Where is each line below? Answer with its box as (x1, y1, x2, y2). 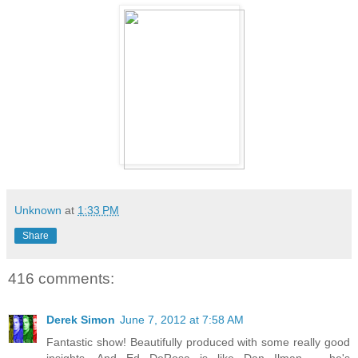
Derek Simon (46, 313, 115, 327)
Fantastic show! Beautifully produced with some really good (46, 336, 350, 349)
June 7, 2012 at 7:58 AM (120, 313, 244, 327)
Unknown (14, 203, 62, 217)
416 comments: (8, 269, 114, 287)
